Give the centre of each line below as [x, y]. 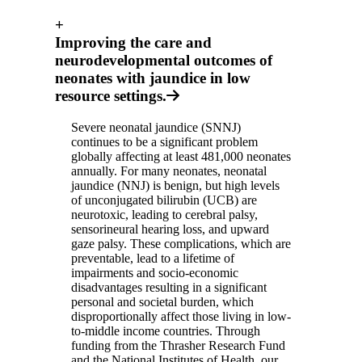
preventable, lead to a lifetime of [153, 258]
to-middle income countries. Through [166, 330]
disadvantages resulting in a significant [169, 287]
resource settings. [111, 96]
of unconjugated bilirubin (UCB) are [164, 200]
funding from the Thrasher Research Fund [178, 345]
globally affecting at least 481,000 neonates [181, 156]
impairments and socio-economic [155, 272]
